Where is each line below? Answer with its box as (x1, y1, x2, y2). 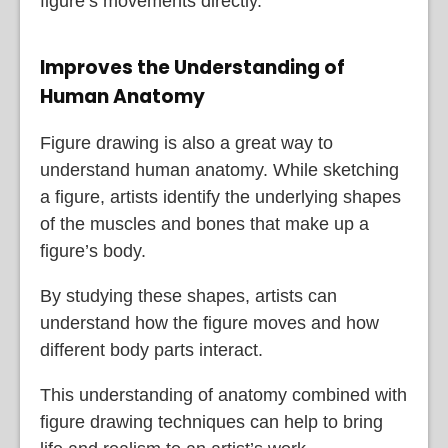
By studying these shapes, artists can (40, 285, 337, 306)
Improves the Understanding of (40, 54, 345, 82)
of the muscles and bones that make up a (40, 213, 369, 234)
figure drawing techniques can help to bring (40, 411, 383, 432)
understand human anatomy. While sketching (40, 159, 399, 180)
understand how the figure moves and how (40, 312, 379, 333)
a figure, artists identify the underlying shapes (40, 186, 401, 207)
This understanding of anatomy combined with (40, 384, 407, 405)
